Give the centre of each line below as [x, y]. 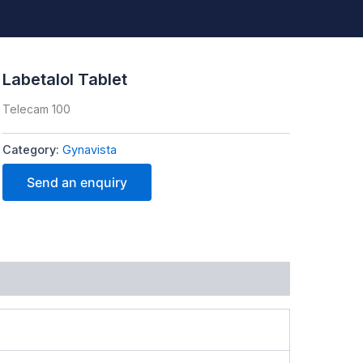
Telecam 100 [36, 109]
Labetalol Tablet [64, 80]
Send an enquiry [77, 182]
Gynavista [89, 150]
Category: [32, 150]
